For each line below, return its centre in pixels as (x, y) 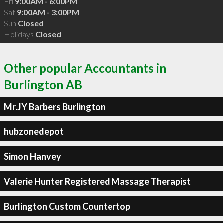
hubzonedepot (34, 131)
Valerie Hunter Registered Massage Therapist (97, 181)
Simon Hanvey (32, 156)
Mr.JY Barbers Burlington (55, 106)
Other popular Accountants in (85, 68)
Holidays (19, 34)
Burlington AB (43, 84)
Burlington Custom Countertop (67, 206)
